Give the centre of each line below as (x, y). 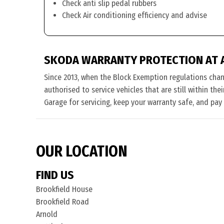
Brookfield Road (62, 202)
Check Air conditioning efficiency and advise (134, 15)
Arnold (47, 214)
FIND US (55, 175)
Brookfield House (64, 189)
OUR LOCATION (82, 151)
